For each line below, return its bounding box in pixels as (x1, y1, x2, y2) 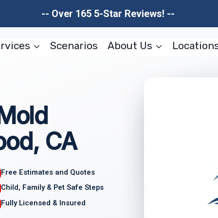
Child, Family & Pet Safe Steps (1, 183, 104, 192)
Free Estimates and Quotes (1, 167, 95, 177)
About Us (107, 39, 152, 52)
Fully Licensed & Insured (1, 199, 86, 208)
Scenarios (50, 39, 98, 52)
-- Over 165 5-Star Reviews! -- (41, 8, 177, 19)
